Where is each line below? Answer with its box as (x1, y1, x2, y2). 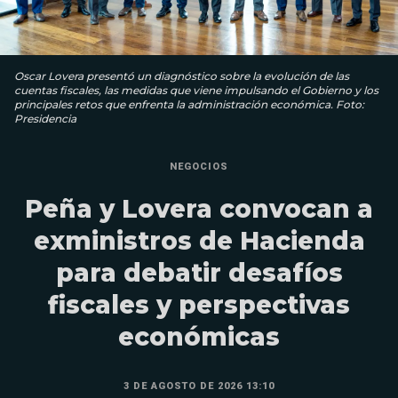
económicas (118, 322, 280, 353)
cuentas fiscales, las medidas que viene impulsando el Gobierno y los (14, 84, 378, 98)
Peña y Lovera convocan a (25, 194, 373, 225)
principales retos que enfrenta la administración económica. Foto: (14, 98, 364, 112)
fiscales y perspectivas (48, 290, 350, 321)
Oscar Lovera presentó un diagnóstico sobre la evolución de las (14, 69, 349, 84)
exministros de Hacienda (33, 226, 365, 257)
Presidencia (14, 112, 76, 126)
